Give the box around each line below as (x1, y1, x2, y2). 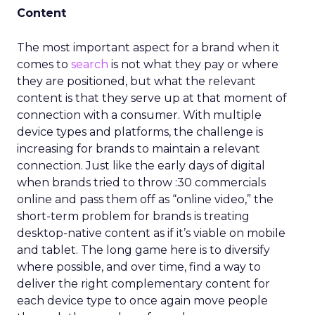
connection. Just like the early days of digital (17, 159, 265, 172)
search (71, 58, 108, 71)
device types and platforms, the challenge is (17, 125, 263, 139)
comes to (17, 58, 71, 71)
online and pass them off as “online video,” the (17, 193, 274, 206)
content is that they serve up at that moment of (17, 91, 287, 105)
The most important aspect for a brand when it (17, 41, 280, 54)
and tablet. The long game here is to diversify (17, 243, 270, 257)
